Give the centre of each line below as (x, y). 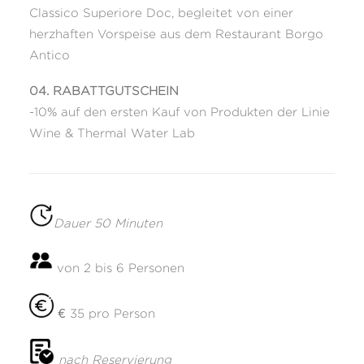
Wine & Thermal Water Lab (112, 133)
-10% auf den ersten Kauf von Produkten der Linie (180, 112)
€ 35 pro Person (104, 314)
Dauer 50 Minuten (108, 223)
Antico (50, 55)
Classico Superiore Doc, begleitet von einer (161, 13)
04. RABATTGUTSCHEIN (104, 91)
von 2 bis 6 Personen (119, 268)
